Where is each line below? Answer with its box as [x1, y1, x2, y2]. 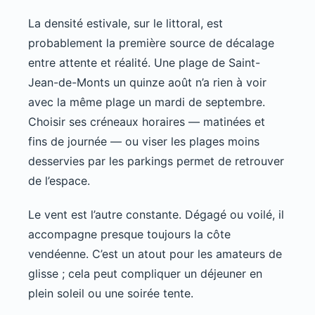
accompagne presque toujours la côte [28, 226, 231, 241]
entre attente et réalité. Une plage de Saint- [28, 55, 260, 70]
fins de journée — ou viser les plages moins [28, 134, 259, 148]
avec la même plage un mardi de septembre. [28, 94, 265, 109]
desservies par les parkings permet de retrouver [28, 153, 284, 168]
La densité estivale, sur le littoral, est [28, 15, 223, 30]
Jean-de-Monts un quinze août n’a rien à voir [28, 75, 266, 89]
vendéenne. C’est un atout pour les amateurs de [28, 246, 282, 261]
